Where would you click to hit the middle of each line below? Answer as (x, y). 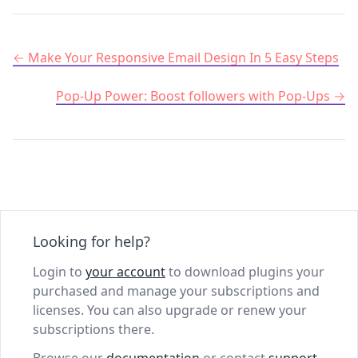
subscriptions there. (93, 330)
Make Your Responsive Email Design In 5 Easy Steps (183, 58)
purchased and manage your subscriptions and (176, 291)
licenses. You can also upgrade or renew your (170, 310)
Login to (59, 272)
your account (125, 272)
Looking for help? (91, 242)
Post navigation (59, 57)
